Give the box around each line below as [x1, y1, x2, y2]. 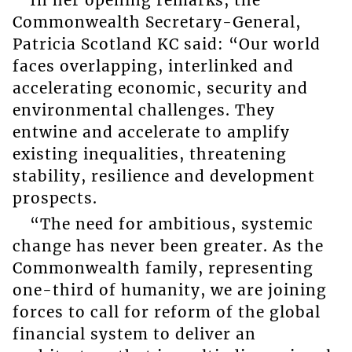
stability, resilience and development [12, 167, 315, 186]
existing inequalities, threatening [12, 145, 287, 164]
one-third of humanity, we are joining [12, 280, 327, 299]
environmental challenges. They [12, 101, 275, 120]
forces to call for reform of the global [12, 302, 321, 321]
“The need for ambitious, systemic [29, 214, 313, 233]
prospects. [12, 189, 97, 208]
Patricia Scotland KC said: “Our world [12, 35, 321, 54]
